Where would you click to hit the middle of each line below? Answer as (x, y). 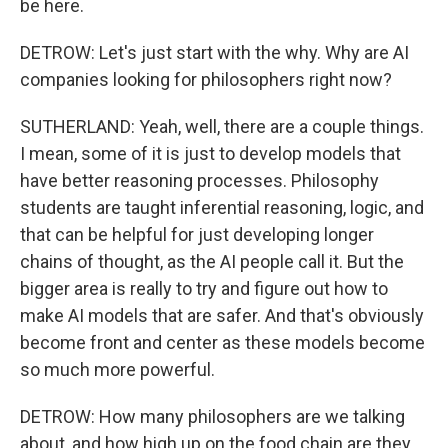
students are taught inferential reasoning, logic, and (222, 207)
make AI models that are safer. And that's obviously (222, 315)
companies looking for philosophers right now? (206, 79)
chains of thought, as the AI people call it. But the (212, 261)
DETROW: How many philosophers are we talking (212, 416)
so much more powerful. (117, 369)
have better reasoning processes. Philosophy (199, 180)
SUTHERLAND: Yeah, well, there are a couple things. (222, 126)
